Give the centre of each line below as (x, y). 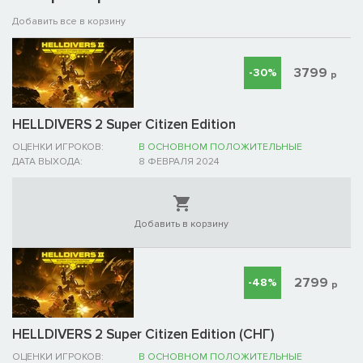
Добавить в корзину (181, 224)
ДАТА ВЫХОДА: (47, 162)
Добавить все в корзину (69, 22)
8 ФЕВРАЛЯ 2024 (179, 162)
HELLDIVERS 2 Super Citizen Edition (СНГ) (143, 335)
